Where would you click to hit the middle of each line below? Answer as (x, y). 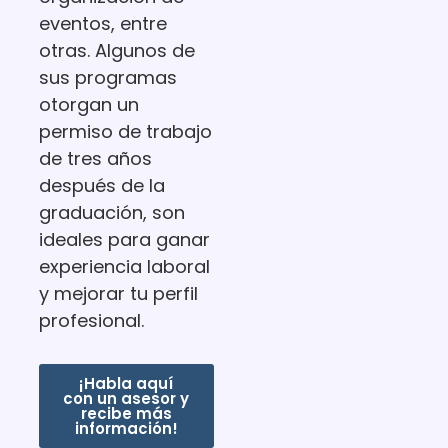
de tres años (95, 158)
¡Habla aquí (126, 384)
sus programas (107, 77)
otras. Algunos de (116, 50)
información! (126, 429)
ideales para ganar (124, 239)
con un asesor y (126, 399)
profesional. (91, 320)
